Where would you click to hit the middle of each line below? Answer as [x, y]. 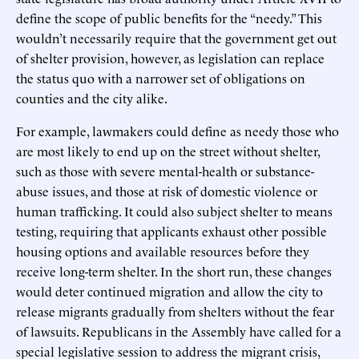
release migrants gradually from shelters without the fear [175, 311]
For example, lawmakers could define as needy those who [177, 130]
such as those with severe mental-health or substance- [165, 170]
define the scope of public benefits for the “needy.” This [169, 17]
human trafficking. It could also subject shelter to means [174, 210]
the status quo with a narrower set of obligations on [161, 77]
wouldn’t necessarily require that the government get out [176, 37]
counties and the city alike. [92, 97]
